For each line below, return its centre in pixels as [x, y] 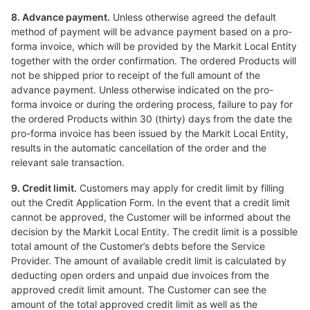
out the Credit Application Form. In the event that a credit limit [151, 202]
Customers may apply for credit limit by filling [181, 188]
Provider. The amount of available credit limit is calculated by [149, 261]
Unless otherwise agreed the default [193, 17]
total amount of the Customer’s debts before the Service [138, 246]
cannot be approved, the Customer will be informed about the [151, 217]
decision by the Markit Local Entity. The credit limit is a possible [154, 231]
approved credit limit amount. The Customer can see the [139, 290]
